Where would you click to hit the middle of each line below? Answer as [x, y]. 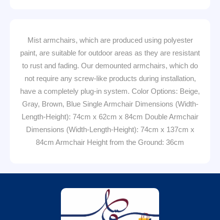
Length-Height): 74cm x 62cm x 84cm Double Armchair [110, 117]
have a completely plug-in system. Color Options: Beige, [110, 91]
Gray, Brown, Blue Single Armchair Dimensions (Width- [110, 104]
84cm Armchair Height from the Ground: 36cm [110, 142]
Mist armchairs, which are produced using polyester [110, 40]
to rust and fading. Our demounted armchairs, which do [110, 66]
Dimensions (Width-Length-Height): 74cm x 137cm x [110, 129]
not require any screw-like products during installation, [110, 78]
